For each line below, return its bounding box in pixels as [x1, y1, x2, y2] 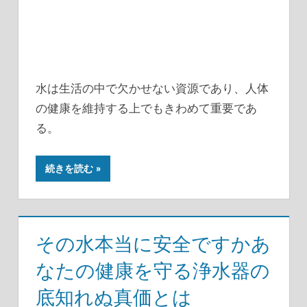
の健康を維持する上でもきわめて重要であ [36, 101, 257, 116]
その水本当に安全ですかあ [36, 232, 271, 256]
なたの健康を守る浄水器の [36, 258, 270, 282]
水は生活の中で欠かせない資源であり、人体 [36, 81, 269, 96]
